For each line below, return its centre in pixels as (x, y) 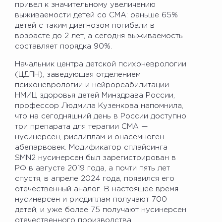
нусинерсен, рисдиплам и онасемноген (89, 137)
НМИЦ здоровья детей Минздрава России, (95, 95)
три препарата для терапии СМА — (81, 126)
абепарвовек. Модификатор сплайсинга (91, 147)
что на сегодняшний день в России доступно (101, 116)
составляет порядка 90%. (63, 46)
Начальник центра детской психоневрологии (101, 64)
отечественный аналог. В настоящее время (97, 189)
